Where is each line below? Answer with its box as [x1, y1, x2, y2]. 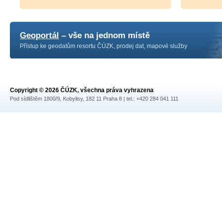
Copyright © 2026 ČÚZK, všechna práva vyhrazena [10, 87, 154, 94]
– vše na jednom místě [59, 31, 150, 40]
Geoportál [20, 31, 59, 40]
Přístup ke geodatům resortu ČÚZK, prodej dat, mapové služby [20, 43, 187, 50]
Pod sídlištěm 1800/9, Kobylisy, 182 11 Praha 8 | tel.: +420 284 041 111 [10, 96, 178, 102]
